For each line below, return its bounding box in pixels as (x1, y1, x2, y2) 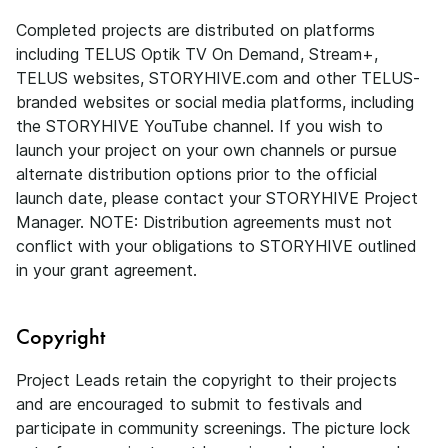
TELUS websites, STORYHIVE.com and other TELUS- (16, 68, 420, 88)
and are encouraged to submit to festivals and (16, 394, 363, 414)
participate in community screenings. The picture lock (16, 418, 410, 438)
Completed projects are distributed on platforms (16, 20, 375, 40)
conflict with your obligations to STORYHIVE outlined (16, 236, 417, 256)
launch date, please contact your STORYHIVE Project (16, 188, 418, 208)
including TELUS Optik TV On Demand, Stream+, (16, 44, 378, 64)
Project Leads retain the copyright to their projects (16, 370, 397, 390)
